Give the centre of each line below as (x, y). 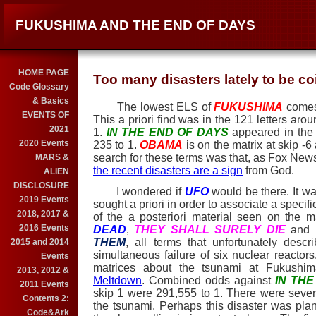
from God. (268, 170)
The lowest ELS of (154, 107)
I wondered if (139, 192)
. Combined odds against (208, 280)
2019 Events (44, 200)
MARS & (52, 157)
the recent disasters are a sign (168, 170)
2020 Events (44, 143)
